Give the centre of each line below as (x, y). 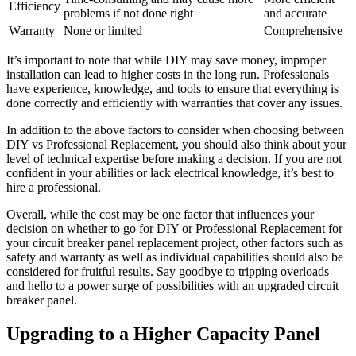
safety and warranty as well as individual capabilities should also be (175, 257)
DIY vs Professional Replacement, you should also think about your (176, 144)
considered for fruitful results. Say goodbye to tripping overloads (168, 271)
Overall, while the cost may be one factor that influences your (160, 214)
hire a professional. (54, 187)
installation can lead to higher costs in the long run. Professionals (168, 74)
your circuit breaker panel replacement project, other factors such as (175, 242)
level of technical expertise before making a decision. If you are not (174, 158)
